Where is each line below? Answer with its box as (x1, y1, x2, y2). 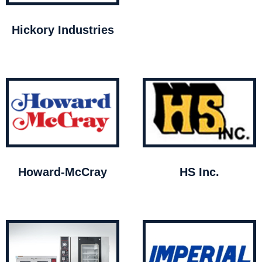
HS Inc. (180, 165, 219, 178)
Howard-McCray (18, 165, 107, 178)
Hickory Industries (11, 23, 114, 37)
